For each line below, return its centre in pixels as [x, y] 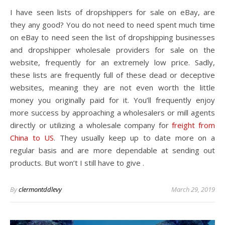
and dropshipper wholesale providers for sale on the [113, 49]
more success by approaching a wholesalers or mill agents [113, 112]
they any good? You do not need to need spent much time [113, 24]
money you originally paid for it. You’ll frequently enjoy [113, 100]
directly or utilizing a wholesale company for [91, 125]
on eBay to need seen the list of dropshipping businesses [113, 37]
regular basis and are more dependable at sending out [113, 150]
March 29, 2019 [193, 189]
